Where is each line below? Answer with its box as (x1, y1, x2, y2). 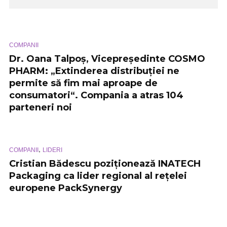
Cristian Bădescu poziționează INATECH (9, 158, 201, 169)
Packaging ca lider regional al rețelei (9, 170, 187, 181)
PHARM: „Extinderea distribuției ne (9, 65, 179, 77)
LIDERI (43, 146, 62, 154)
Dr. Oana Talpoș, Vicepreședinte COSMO (9, 53, 205, 65)
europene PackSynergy (9, 182, 122, 194)
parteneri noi (9, 102, 72, 113)
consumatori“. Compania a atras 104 (9, 90, 183, 101)
